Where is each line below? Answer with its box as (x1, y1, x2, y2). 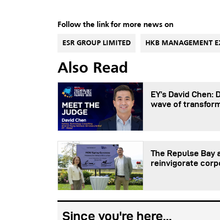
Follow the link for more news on (57, 21, 173, 29)
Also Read (57, 61, 128, 76)
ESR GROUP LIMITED (62, 39, 131, 47)
